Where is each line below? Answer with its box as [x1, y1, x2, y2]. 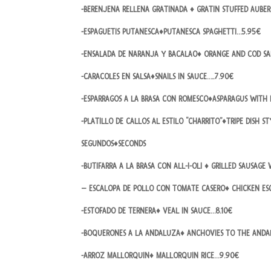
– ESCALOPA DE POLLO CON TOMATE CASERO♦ [81, 184, 230, 194]
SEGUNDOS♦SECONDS [81, 139, 146, 149]
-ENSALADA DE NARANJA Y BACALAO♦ [81, 50, 202, 59]
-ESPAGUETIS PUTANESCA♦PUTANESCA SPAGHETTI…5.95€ [81, 27, 261, 37]
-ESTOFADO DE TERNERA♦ [81, 206, 161, 216]
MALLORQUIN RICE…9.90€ [156, 251, 240, 261]
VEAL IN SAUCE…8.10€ [163, 206, 233, 216]
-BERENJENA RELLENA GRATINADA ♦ [81, 5, 195, 15]
